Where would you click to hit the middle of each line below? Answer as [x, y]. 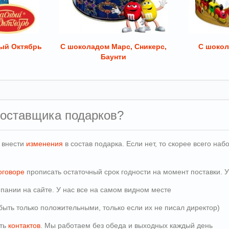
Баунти [114, 57]
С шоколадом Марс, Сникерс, [114, 47]
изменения [44, 144]
